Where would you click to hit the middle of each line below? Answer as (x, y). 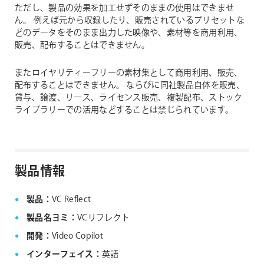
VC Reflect (71, 199)
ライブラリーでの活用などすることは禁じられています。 (124, 110)
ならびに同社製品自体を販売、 (184, 85)
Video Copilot (77, 236)
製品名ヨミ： (52, 218)
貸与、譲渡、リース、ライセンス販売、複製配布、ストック (129, 98)
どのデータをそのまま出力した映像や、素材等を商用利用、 (129, 33)
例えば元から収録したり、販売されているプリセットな (138, 20)
